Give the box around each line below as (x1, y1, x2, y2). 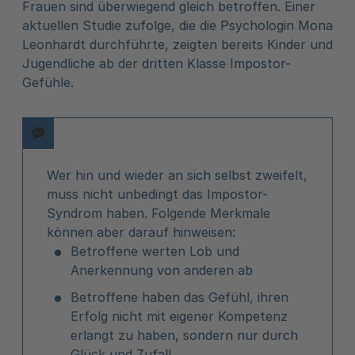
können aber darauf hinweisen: (47, 224, 239, 240)
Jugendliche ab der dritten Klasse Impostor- (22, 55, 291, 71)
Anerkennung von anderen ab (71, 262, 257, 278)
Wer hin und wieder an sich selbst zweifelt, (47, 167, 307, 183)
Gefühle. (22, 74, 74, 90)
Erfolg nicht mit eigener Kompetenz (71, 308, 288, 324)
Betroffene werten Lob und (71, 243, 239, 259)
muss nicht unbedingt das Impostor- (47, 186, 268, 202)
